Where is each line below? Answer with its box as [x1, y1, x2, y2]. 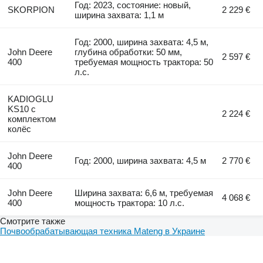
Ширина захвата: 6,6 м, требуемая [75, 187, 214, 198]
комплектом [7, 113, 56, 124]
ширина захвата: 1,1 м [75, 9, 164, 20]
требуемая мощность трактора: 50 [75, 56, 214, 67]
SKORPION [7, 4, 55, 15]
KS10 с [7, 103, 36, 114]
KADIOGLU [7, 93, 53, 104]
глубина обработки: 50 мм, [75, 46, 183, 57]
